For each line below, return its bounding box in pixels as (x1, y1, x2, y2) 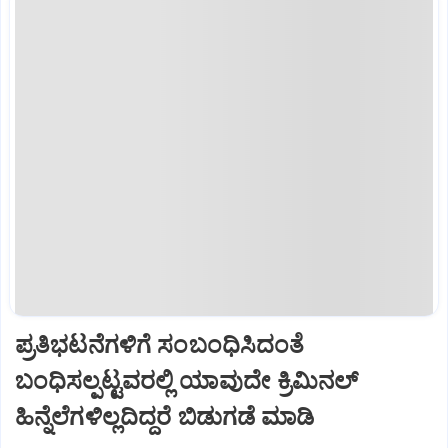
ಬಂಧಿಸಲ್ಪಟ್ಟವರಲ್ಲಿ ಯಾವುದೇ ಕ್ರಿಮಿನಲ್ (15, 366, 359, 395)
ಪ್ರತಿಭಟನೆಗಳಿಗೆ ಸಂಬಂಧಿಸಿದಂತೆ (15, 330, 305, 359)
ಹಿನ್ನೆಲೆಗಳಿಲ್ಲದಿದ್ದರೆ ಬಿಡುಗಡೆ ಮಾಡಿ (15, 402, 315, 431)
